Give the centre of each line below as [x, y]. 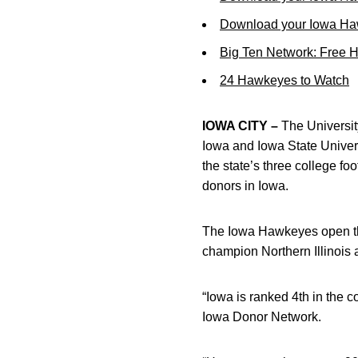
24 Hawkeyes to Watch [284, 80]
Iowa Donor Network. [262, 317]
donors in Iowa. [245, 186]
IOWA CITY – [240, 126]
